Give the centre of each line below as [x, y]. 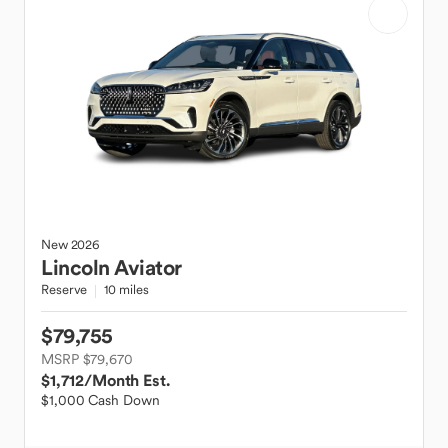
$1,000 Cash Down [100, 400]
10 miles [126, 289]
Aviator [148, 267]
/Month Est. [127, 380]
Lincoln [75, 267]
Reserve [64, 289]
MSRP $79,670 [87, 359]
